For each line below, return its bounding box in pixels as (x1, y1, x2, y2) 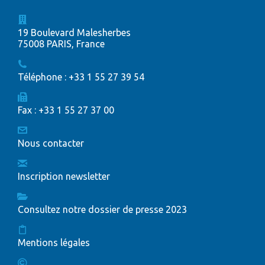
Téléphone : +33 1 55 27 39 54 (18, 72, 144, 83)
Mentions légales (18, 237, 90, 248)
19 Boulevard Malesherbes (18, 27, 131, 38)
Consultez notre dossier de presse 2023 (18, 204, 187, 215)
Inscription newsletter (18, 171, 110, 182)
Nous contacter (18, 138, 84, 149)
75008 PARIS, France (18, 38, 105, 50)
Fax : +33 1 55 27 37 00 (18, 105, 114, 116)
